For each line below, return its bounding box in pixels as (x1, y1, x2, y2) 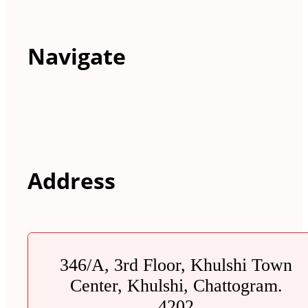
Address (27, 166, 115, 196)
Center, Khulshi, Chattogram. (69, 275, 283, 296)
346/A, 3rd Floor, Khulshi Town (60, 254, 292, 275)
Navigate (27, 41, 126, 71)
